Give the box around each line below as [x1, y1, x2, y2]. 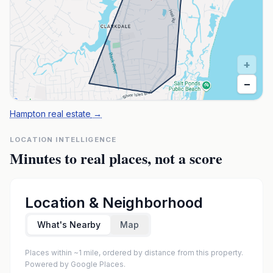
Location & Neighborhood [25, 194, 203, 211]
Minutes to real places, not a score [10, 147, 222, 169]
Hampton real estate [10, 108, 91, 119]
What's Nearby [37, 219, 101, 230]
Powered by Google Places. [25, 260, 126, 269]
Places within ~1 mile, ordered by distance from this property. [25, 248, 243, 257]
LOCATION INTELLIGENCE [10, 135, 117, 144]
